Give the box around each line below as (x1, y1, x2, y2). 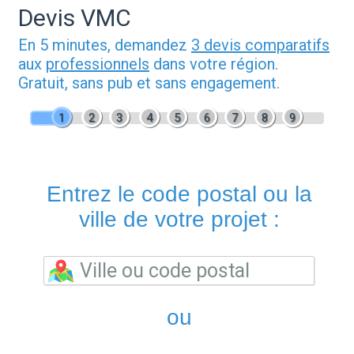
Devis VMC (18, 4, 131, 32)
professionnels (46, 55, 149, 74)
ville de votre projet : (78, 207, 280, 232)
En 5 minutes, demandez (18, 36, 191, 55)
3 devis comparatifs (191, 36, 330, 55)
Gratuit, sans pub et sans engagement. (18, 73, 280, 93)
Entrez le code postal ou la (46, 182, 312, 207)
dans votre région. (149, 55, 278, 74)
